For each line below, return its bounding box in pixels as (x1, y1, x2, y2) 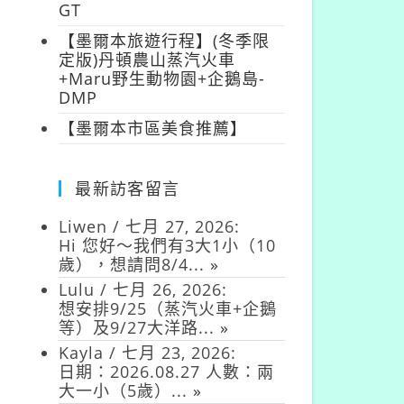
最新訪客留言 (75, 178, 180, 200)
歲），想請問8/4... (59, 253, 211, 276)
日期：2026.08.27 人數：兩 (59, 361, 275, 383)
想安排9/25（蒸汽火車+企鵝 (59, 298, 278, 320)
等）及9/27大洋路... (59, 317, 221, 339)
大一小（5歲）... (59, 380, 194, 402)
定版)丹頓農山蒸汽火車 (59, 49, 236, 71)
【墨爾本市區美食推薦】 (59, 117, 248, 140)
